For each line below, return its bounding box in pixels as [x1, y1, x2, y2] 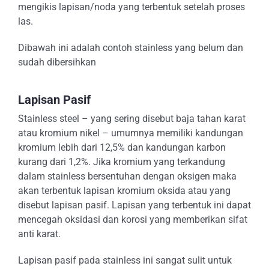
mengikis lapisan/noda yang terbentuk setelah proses [18, 1, 245, 13]
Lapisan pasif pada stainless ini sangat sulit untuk [18, 255, 232, 266]
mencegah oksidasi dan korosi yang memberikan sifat [18, 214, 247, 225]
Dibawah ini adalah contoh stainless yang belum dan [18, 42, 243, 53]
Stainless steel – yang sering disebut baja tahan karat [18, 113, 246, 124]
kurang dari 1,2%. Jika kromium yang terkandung [18, 156, 225, 168]
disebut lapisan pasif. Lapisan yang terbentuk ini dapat [18, 199, 251, 211]
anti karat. [18, 228, 61, 240]
